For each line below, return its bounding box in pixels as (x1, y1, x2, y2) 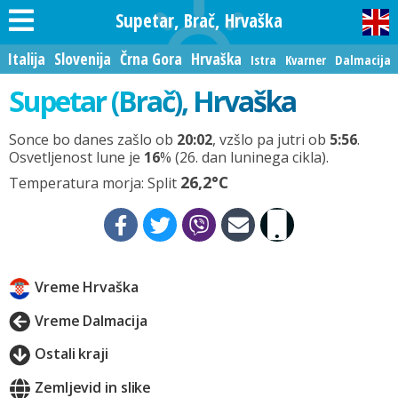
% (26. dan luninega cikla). (160, 147, 329, 167)
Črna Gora (120, 48, 182, 69)
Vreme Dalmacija (35, 310, 147, 330)
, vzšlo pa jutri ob (212, 130, 330, 149)
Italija (7, 48, 45, 69)
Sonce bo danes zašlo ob (9, 130, 177, 149)
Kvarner (285, 52, 326, 68)
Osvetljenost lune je (9, 147, 144, 167)
